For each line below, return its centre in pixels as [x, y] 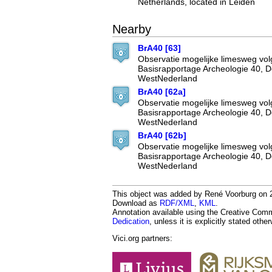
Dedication [131, 222]
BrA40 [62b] [162, 136]
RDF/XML [177, 203]
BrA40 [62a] [162, 92]
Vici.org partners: [142, 239]
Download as [136, 203]
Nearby [132, 29]
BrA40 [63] [159, 48]
